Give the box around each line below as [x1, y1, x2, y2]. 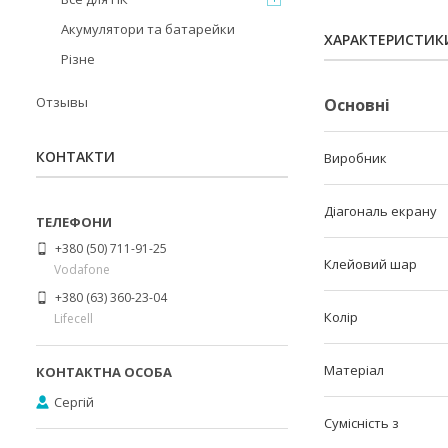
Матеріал [324, 361, 384, 379]
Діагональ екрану [324, 202, 437, 220]
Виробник [324, 149, 387, 167]
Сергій [54, 392, 94, 411]
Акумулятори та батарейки [61, 20, 235, 38]
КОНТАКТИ [36, 147, 115, 166]
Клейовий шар [324, 255, 417, 273]
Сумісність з [324, 414, 399, 432]
